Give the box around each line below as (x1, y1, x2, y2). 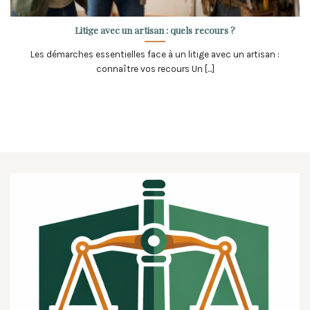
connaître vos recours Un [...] (95, 63, 215, 74)
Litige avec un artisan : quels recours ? (75, 23, 235, 36)
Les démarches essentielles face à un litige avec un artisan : (30, 48, 280, 60)
